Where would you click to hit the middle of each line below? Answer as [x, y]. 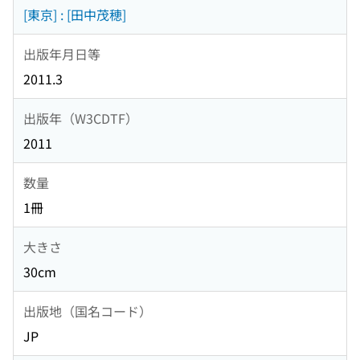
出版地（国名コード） [88, 311]
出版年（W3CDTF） [81, 118]
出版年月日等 [62, 53]
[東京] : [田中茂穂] [75, 15]
